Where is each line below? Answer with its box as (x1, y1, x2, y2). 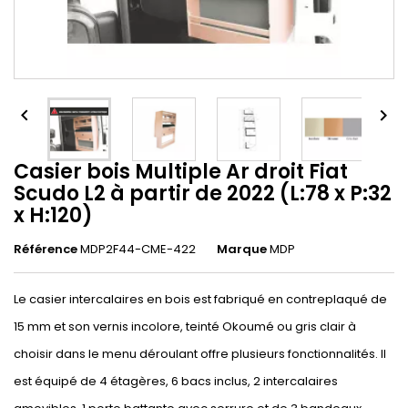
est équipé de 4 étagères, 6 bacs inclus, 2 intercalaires (14, 372, 338, 390)
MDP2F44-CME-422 (80, 240, 196, 258)
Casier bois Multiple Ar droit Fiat (14, 158, 348, 186)
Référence (14, 240, 77, 258)
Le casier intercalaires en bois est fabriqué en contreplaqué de (14, 291, 387, 308)
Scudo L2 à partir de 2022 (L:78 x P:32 (14, 179, 392, 208)
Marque (217, 240, 267, 258)
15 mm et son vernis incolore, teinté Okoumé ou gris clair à (14, 318, 356, 335)
